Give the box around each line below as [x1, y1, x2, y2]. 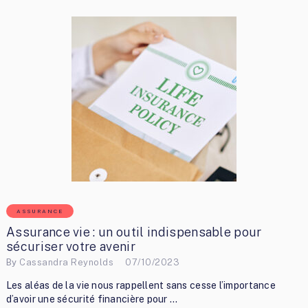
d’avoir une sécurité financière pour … [5, 293, 178, 305]
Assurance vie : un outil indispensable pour [5, 225, 262, 240]
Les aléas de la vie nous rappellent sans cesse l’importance [5, 279, 276, 291]
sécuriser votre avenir [5, 239, 135, 254]
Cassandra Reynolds [19, 256, 114, 267]
